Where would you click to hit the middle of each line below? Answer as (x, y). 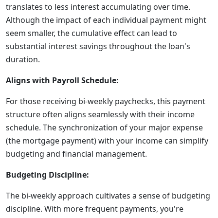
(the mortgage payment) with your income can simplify (107, 141)
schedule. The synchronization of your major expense (104, 127)
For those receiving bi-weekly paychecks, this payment (106, 101)
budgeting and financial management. (76, 154)
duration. (23, 59)
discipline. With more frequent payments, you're (95, 209)
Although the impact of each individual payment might (106, 20)
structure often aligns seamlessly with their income (100, 114)
